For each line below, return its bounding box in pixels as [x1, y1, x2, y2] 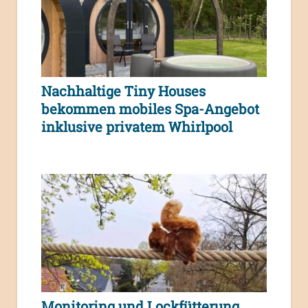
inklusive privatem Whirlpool [41, 117, 232, 135]
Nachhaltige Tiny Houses [41, 81, 206, 100]
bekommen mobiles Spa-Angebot [41, 99, 259, 118]
